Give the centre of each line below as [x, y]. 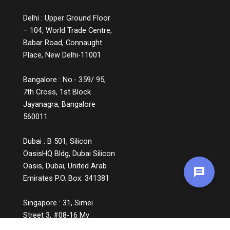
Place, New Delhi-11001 [62, 55]
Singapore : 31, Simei [58, 203]
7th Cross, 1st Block [57, 92]
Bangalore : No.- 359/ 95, [64, 79]
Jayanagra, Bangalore [59, 104]
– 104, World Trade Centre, [68, 30]
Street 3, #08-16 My [56, 215]
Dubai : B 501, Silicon [57, 141]
